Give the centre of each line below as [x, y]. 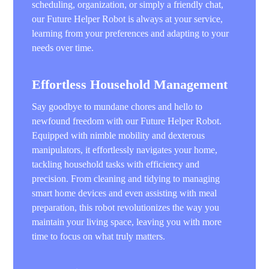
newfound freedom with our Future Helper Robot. [127, 121]
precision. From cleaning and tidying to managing [126, 179]
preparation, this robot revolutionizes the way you [126, 208]
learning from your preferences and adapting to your [131, 33]
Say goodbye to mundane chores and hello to [117, 107]
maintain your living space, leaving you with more [127, 222]
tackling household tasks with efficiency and [116, 165]
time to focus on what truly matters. [99, 237]
